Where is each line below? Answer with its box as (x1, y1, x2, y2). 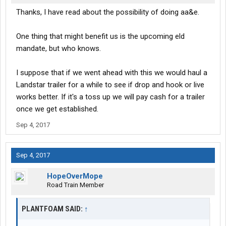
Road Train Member (47, 181, 104, 189)
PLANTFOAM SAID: (22, 204, 84, 214)
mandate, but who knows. (16, 44, 101, 53)
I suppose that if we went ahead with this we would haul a (16, 68, 207, 78)
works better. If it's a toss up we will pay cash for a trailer (16, 92, 205, 102)
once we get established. (16, 104, 98, 114)
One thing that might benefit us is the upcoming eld (16, 32, 185, 41)
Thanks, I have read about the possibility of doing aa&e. (16, 8, 199, 17)
